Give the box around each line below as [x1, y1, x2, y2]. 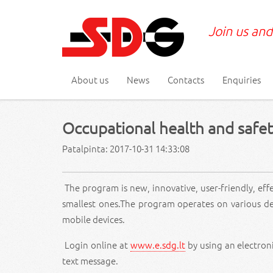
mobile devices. [62, 212, 125, 225]
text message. [62, 253, 118, 267]
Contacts [168, 73, 204, 86]
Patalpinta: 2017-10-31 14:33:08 [62, 142, 190, 155]
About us [71, 73, 108, 86]
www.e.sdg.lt [130, 238, 185, 251]
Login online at [62, 238, 130, 251]
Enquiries [222, 73, 261, 86]
